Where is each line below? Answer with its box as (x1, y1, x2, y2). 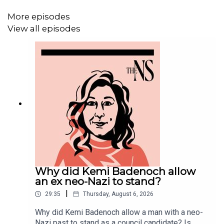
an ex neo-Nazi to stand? (35, 175, 161, 188)
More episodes (7, 11, 70, 21)
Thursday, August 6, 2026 (83, 190, 153, 198)
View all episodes (7, 23, 80, 33)
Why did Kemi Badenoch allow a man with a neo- (35, 207, 203, 217)
